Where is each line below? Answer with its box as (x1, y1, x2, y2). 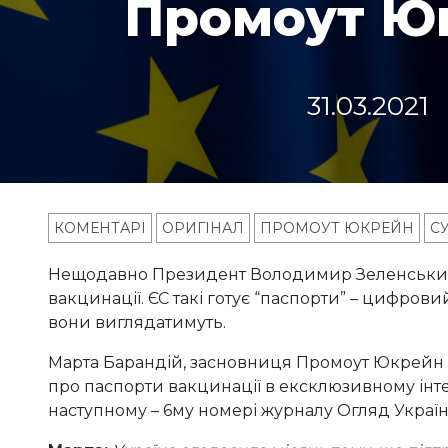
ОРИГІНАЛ (162, 219, 244, 238)
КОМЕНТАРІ (54, 219, 146, 238)
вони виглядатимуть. (48, 313, 226, 333)
